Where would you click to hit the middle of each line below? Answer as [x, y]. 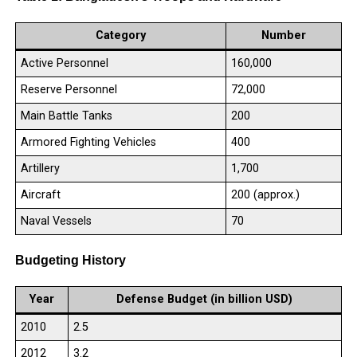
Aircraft [40, 195]
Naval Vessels [56, 222]
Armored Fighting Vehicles [88, 143]
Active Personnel [64, 64]
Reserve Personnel [69, 90]
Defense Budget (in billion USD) [205, 300]
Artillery [40, 169]
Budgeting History [70, 261]
